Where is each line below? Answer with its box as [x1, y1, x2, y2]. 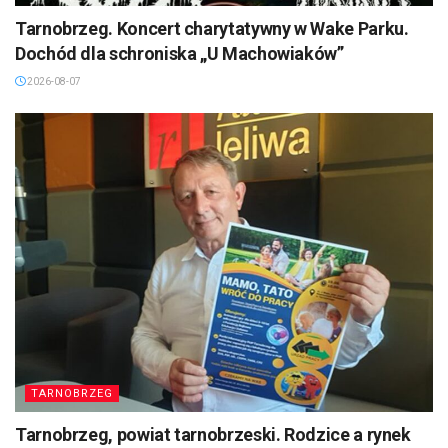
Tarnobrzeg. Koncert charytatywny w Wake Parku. [15, 18, 409, 40]
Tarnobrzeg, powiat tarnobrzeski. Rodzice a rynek [15, 424, 411, 446]
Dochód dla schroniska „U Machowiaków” [15, 43, 344, 65]
